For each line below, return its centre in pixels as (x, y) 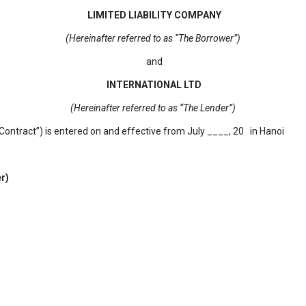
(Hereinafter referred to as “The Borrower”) (153, 38)
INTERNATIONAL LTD (154, 85)
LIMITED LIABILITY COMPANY (154, 15)
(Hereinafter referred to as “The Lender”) (153, 108)
